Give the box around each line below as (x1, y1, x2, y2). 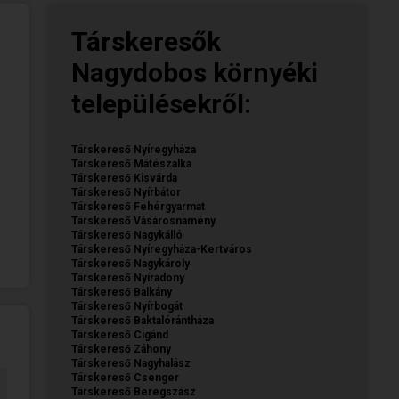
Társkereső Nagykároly (71, 256, 190, 270)
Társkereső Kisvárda (71, 171, 177, 184)
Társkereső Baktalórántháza (71, 313, 214, 327)
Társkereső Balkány (71, 285, 172, 298)
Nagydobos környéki (71, 56, 318, 88)
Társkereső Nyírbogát (71, 299, 183, 313)
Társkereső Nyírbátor (71, 185, 181, 199)
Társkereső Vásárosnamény (71, 214, 216, 227)
